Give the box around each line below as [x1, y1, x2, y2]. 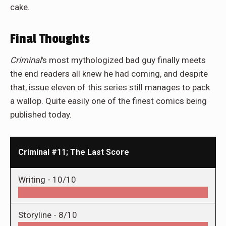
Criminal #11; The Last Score [18, 147, 129, 157]
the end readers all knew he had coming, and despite [10, 69, 208, 79]
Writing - [18, 175, 52, 185]
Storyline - [18, 210, 59, 220]
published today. [10, 109, 72, 120]
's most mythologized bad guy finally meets [41, 55, 206, 66]
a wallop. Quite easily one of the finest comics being [10, 96, 207, 106]
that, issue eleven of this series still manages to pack [10, 82, 210, 93]
